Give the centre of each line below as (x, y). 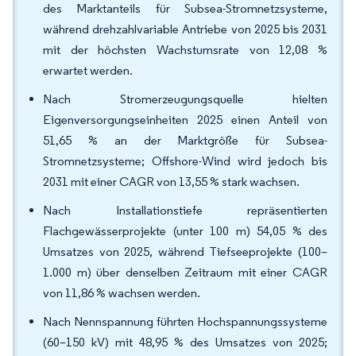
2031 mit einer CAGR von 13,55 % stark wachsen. (171, 182)
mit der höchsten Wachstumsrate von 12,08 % (185, 50)
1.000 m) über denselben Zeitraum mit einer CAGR (185, 272)
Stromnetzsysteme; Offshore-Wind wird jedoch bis (185, 161)
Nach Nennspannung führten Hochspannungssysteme (185, 321)
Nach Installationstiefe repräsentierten (185, 210)
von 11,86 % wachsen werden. (122, 293)
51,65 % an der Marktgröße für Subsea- (185, 140)
